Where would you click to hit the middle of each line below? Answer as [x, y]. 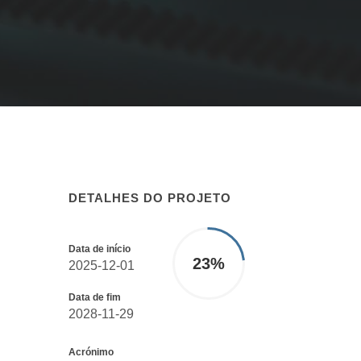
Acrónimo [91, 352]
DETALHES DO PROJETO [150, 197]
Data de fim [95, 297]
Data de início [100, 249]
